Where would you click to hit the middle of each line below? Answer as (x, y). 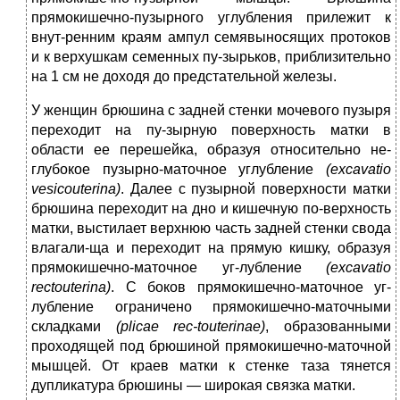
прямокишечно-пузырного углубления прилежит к (211, 18)
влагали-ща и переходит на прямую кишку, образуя (211, 248)
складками (74, 327)
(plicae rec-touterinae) (191, 327)
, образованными (329, 327)
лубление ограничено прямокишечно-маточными (211, 307)
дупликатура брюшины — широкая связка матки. (193, 386)
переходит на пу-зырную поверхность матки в (211, 130)
